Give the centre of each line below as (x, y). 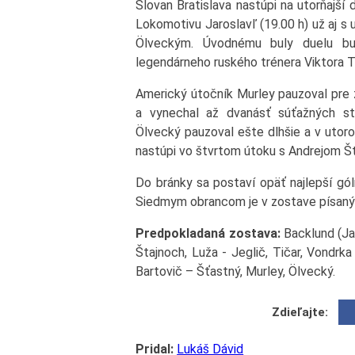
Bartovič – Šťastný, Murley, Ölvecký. (236, 271)
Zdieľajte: (300, 313)
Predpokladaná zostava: (208, 233)
